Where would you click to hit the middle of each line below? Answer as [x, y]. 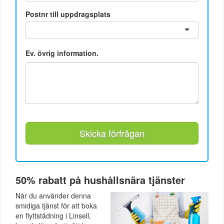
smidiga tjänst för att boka [56, 206]
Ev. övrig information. [62, 53]
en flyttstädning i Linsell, [53, 216]
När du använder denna [53, 196]
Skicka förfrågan [112, 133]
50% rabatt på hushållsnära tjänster [100, 180]
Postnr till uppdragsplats [68, 14]
